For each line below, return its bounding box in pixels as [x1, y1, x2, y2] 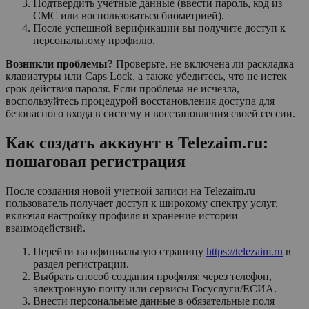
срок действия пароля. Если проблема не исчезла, [6, 83, 239, 95]
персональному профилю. [33, 34, 155, 47]
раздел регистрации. [33, 258, 129, 270]
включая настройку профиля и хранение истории [6, 210, 238, 222]
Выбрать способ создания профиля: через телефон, [33, 270, 272, 283]
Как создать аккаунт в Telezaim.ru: [6, 134, 268, 152]
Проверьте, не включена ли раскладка [113, 58, 294, 70]
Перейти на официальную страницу [33, 246, 206, 258]
